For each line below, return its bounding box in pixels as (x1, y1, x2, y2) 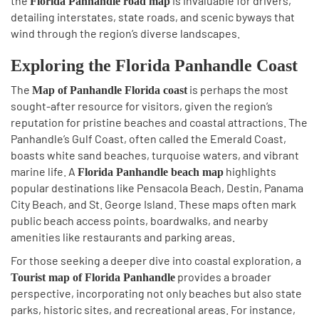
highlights (224, 164, 276, 178)
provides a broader (175, 270, 271, 283)
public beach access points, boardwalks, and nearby (11, 214, 268, 227)
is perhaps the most (187, 83, 288, 96)
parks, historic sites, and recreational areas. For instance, (11, 303, 296, 316)
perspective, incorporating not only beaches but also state (11, 286, 302, 300)
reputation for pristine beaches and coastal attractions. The (11, 115, 308, 129)
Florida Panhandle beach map (78, 166, 224, 178)
